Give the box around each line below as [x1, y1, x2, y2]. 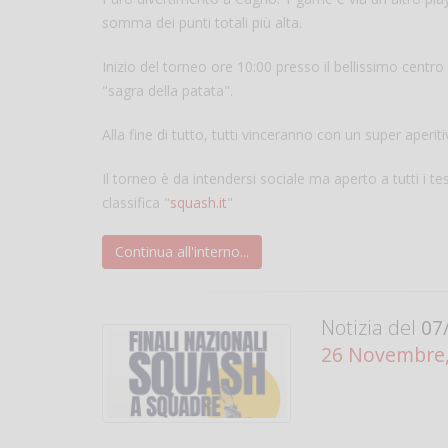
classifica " [102, 192, 170, 212]
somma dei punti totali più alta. [102, 12, 302, 32]
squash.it [170, 192, 227, 212]
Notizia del [321, 313, 417, 341]
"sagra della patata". [102, 80, 237, 100]
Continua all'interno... [115, 241, 249, 261]
